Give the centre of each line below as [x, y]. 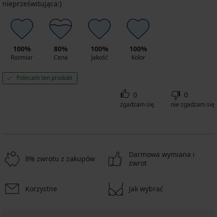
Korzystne [41, 189]
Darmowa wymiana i [162, 155]
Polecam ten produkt [44, 78]
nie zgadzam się [193, 105]
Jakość [99, 58]
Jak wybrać [146, 189]
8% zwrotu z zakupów [60, 159]
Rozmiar [22, 58]
